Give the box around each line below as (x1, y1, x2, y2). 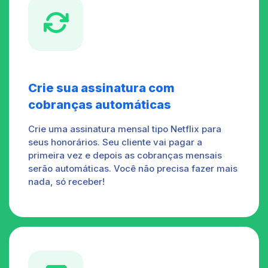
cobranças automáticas (28, 97, 171, 112)
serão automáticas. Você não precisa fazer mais (28, 162, 237, 174)
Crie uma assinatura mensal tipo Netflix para (28, 123, 221, 135)
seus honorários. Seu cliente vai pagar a (28, 136, 202, 148)
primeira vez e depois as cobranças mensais (28, 149, 222, 161)
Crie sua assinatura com (28, 80, 175, 95)
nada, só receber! (28, 175, 105, 187)
